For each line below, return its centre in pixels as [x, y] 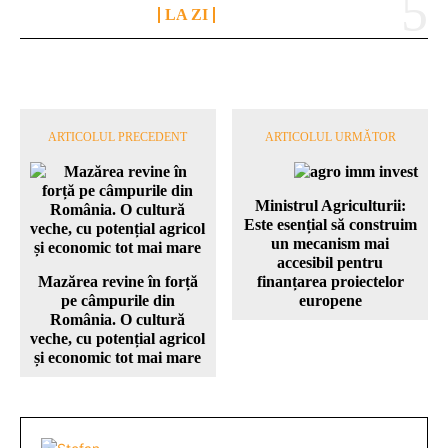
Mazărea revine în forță [117, 281]
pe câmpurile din [117, 300]
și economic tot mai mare [118, 357]
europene [330, 300]
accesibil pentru [330, 262]
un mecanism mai [330, 243]
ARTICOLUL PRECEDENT [118, 136]
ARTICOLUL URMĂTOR [330, 136]
